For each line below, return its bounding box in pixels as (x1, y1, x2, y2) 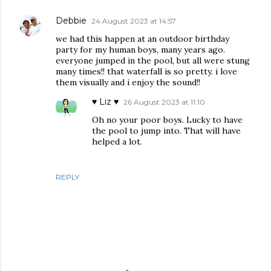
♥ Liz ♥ (92, 96, 119, 107)
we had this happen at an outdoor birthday (56, 33, 229, 44)
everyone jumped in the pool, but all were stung (56, 55, 250, 66)
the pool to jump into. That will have (92, 125, 241, 136)
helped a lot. (92, 136, 142, 147)
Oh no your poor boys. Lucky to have (92, 114, 243, 125)
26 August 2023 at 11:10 (123, 97, 205, 106)
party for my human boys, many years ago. (56, 44, 225, 55)
